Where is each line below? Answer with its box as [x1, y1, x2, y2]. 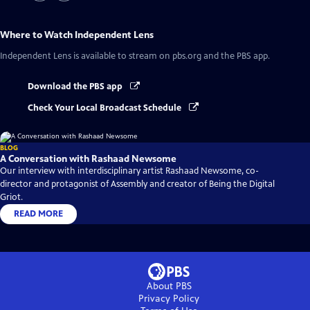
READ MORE [14, 208, 63, 219]
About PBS [146, 280, 192, 292]
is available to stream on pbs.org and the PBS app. [71, 51, 270, 62]
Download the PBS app [28, 81, 125, 93]
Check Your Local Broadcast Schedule [28, 102, 183, 113]
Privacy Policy [138, 292, 199, 304]
